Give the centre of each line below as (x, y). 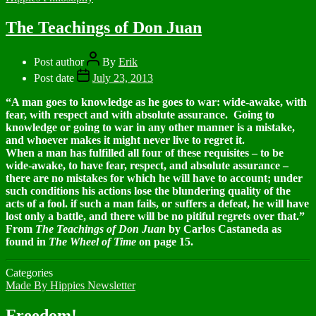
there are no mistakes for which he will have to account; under (154, 178)
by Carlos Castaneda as (224, 229)
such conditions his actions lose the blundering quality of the (148, 190)
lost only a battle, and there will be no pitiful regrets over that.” (155, 216)
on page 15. (165, 241)
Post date (54, 78)
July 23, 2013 (123, 78)
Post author (59, 61)
